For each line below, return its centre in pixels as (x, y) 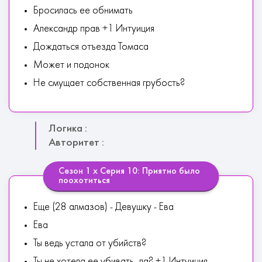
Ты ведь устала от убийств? (90, 244)
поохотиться (84, 181)
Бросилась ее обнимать (83, 11)
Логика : (68, 129)
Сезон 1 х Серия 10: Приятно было (129, 171)
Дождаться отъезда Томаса (91, 47)
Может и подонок (71, 65)
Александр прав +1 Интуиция (94, 29)
